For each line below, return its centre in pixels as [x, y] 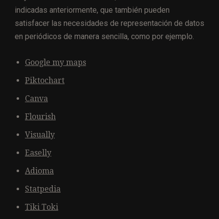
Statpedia [43, 189]
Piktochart [45, 81]
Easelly [38, 153]
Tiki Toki [42, 207]
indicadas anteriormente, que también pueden [92, 10]
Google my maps [55, 63]
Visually [40, 135]
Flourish [40, 117]
